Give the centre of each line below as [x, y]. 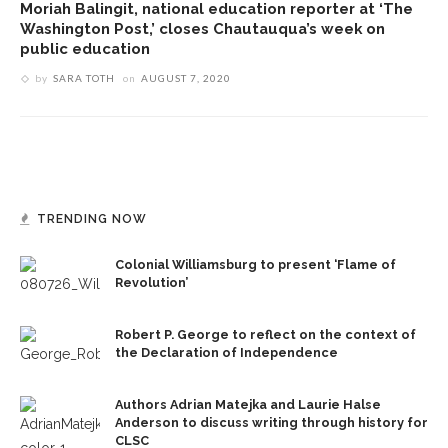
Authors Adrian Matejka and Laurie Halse [248, 405]
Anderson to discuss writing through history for [271, 423]
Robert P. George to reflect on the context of [265, 335]
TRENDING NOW [92, 219]
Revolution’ [151, 283]
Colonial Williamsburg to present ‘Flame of [255, 265]
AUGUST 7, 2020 [186, 78]
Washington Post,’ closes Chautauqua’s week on [202, 29]
